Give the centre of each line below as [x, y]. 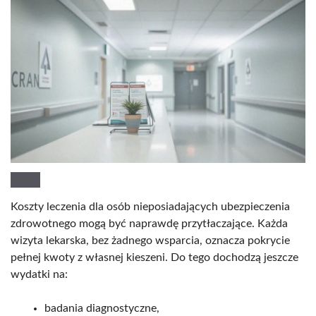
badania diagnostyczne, [102, 308]
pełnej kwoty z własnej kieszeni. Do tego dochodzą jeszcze [154, 257]
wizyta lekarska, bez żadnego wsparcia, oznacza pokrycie [150, 240]
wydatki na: [39, 274]
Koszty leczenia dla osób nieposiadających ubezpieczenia [150, 206]
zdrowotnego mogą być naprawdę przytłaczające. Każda [149, 223]
